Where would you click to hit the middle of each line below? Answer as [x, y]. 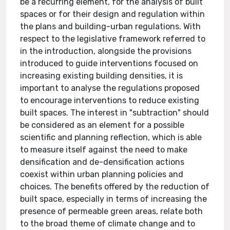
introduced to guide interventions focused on [109, 63]
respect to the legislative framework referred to [113, 39]
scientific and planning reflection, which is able [111, 137]
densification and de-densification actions [102, 162]
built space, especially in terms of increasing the [114, 199]
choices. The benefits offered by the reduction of [115, 187]
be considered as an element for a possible [102, 125]
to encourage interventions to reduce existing [110, 100]
